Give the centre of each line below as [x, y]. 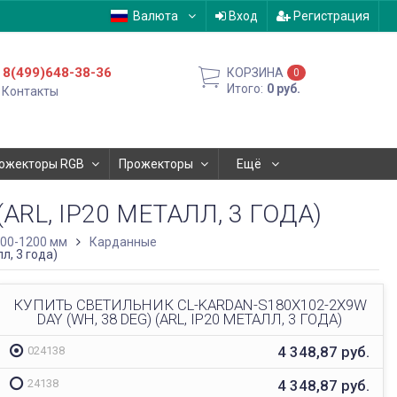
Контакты [31, 91]
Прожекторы [156, 164]
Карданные [123, 242]
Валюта [155, 16]
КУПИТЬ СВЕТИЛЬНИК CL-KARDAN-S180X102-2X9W [190, 305]
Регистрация [330, 16]
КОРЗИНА [256, 73]
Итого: [245, 89]
